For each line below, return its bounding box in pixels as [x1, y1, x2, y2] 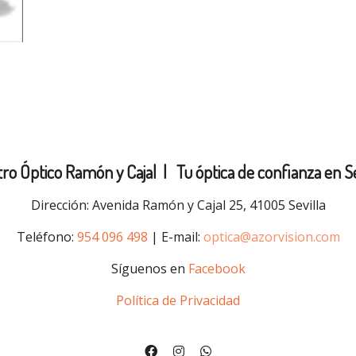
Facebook [188, 260, 246, 278]
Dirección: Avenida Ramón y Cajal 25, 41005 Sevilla [30, 196, 326, 215]
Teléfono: [16, 228, 77, 246]
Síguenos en [110, 260, 188, 278]
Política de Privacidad [116, 292, 240, 310]
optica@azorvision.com [203, 228, 340, 246]
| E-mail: [147, 228, 203, 246]
